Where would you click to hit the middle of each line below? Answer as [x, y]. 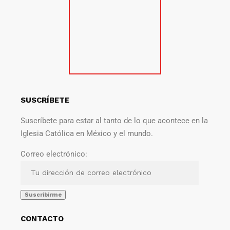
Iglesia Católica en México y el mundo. [88, 133]
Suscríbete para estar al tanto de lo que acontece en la [114, 120]
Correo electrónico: [54, 154]
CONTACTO [42, 218]
